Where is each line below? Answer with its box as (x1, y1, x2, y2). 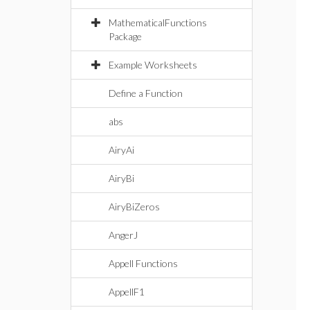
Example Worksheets (109, 59, 197, 71)
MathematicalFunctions (109, 17, 207, 28)
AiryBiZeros (109, 201, 160, 212)
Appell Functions (109, 257, 178, 269)
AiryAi (109, 144, 134, 156)
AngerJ (109, 229, 138, 241)
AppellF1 (109, 286, 145, 298)
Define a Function (109, 87, 183, 99)
